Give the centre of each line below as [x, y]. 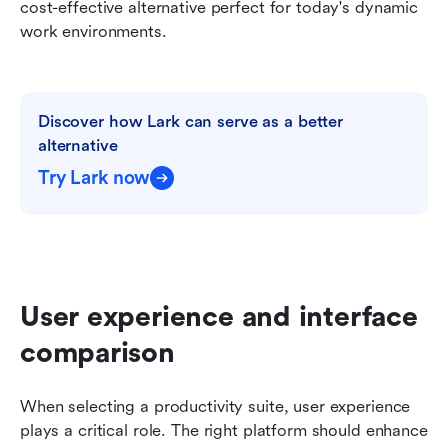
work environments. [93, 32]
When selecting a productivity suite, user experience [215, 407]
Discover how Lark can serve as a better [191, 122]
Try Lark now [94, 178]
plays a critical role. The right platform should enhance [224, 431]
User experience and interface [219, 317]
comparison [97, 353]
